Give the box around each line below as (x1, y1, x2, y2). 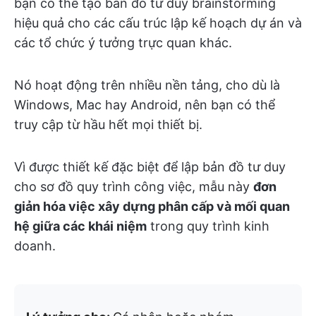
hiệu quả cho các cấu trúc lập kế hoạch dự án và (14, 16, 302, 31)
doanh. (14, 238, 56, 254)
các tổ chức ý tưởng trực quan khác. (14, 35, 232, 51)
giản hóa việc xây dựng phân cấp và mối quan (14, 199, 290, 214)
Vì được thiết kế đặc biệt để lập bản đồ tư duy (14, 159, 286, 175)
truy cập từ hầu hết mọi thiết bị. (14, 117, 202, 133)
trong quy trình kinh (147, 219, 269, 234)
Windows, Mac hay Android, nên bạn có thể (14, 97, 275, 113)
